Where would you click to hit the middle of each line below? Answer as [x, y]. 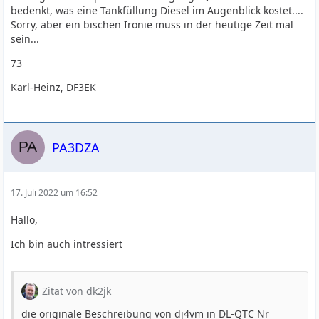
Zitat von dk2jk [77, 291]
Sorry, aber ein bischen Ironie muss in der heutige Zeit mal [152, 25]
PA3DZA [76, 147]
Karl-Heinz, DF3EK [54, 87]
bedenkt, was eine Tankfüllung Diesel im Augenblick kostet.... [157, 10]
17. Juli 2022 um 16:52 [54, 193]
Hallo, [25, 220]
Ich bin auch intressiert [67, 244]
